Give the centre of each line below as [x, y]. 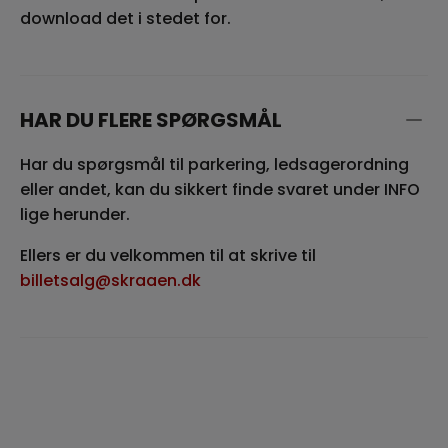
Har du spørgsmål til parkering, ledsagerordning [214, 164]
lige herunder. [75, 214]
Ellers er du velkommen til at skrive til [168, 255]
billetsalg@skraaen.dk [110, 280]
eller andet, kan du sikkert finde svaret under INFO [220, 189]
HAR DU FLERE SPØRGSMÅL [151, 119]
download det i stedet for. [125, 18]
